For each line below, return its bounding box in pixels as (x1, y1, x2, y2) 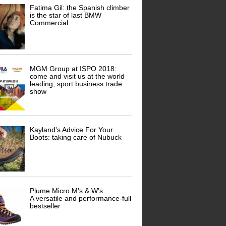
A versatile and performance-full (30, 194, 132, 203)
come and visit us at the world (30, 72, 125, 81)
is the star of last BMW (30, 11, 102, 20)
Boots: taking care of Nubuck (30, 133, 122, 142)
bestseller (30, 202, 61, 210)
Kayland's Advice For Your (30, 126, 114, 134)
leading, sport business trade (30, 80, 123, 88)
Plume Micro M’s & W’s (30, 187, 103, 195)
